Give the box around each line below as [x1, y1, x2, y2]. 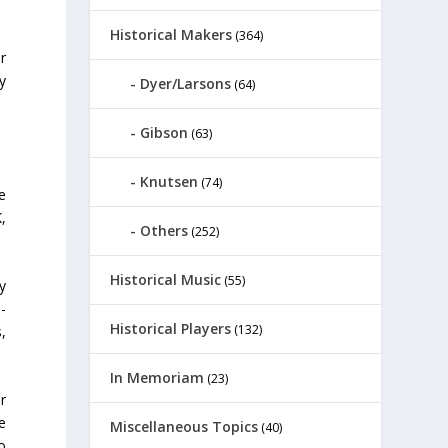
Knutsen [140, 172, 199, 191]
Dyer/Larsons [140, 74, 232, 93]
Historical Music [110, 270, 222, 289]
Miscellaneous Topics [110, 417, 259, 436]
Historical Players [110, 319, 232, 338]
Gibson [140, 123, 189, 142]
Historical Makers [110, 25, 233, 44]
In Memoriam [110, 368, 205, 387]
